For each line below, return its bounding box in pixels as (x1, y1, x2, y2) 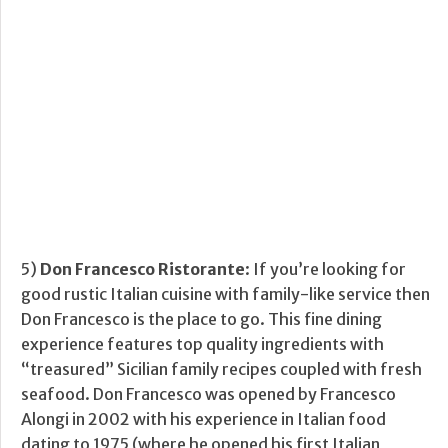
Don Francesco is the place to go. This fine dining (21, 309, 382, 330)
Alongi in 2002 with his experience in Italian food (21, 409, 386, 430)
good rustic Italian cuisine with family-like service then (21, 284, 430, 305)
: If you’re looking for (245, 259, 406, 280)
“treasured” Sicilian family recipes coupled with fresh (21, 359, 422, 380)
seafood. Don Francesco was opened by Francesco (21, 384, 396, 405)
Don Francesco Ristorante (40, 259, 245, 280)
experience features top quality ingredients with (21, 334, 384, 355)
